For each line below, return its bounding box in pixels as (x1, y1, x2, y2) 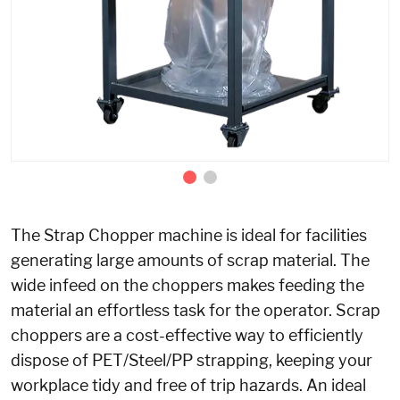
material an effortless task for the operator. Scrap (11, 300, 380, 320)
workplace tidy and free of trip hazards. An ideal (11, 375, 366, 395)
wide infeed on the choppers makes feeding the (11, 275, 364, 295)
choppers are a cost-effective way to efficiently (11, 325, 363, 345)
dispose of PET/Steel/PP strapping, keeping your (11, 350, 372, 370)
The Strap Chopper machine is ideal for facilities (11, 225, 367, 245)
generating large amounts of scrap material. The (11, 250, 370, 270)
